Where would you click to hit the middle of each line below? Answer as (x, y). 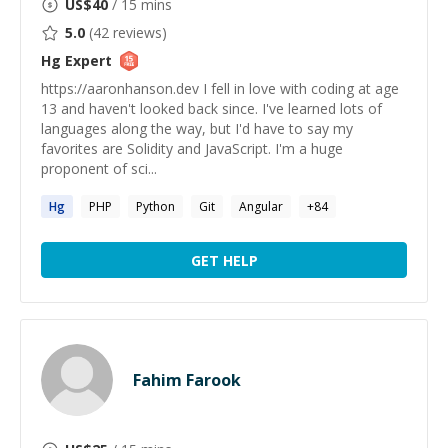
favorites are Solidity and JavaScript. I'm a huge (192, 148)
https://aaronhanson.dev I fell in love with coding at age (220, 88)
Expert (86, 60)
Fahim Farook (187, 380)
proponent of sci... (99, 168)
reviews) (138, 32)
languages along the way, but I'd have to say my (197, 128)
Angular (261, 206)
